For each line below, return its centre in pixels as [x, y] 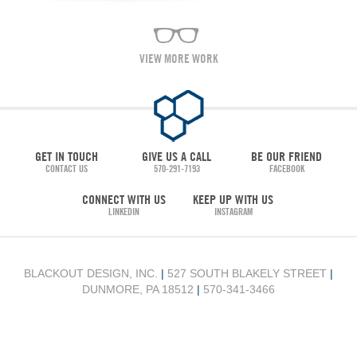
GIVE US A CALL [177, 156]
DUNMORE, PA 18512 [139, 289]
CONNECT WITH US [124, 199]
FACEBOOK [286, 168]
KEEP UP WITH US [233, 199]
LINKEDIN [124, 211]
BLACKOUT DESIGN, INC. [92, 273]
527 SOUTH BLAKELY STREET [247, 273]
